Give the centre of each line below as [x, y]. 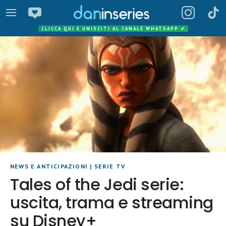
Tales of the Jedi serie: [97, 185]
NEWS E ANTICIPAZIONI [49, 166]
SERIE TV [110, 166]
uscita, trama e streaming [112, 203]
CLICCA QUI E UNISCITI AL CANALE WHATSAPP [111, 29]
